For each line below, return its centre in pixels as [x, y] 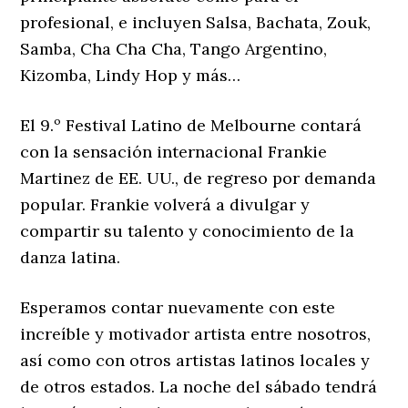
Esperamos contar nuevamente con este [178, 308]
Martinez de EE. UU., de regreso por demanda [199, 178]
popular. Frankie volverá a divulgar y [165, 205]
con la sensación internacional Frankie [174, 152]
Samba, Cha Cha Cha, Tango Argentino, [174, 49]
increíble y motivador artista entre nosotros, [196, 334]
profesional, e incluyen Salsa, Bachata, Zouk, [196, 23]
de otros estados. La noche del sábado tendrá [199, 387]
